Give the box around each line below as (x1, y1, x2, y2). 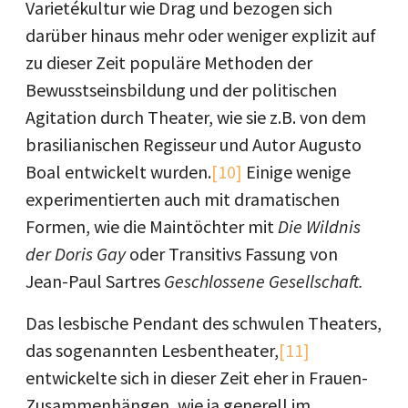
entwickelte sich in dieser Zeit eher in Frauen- (25, 365, 368, 389)
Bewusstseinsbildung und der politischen (25, 77, 337, 101)
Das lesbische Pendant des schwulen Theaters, (25, 311, 382, 334)
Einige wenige (242, 159, 351, 183)
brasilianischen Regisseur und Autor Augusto (25, 132, 362, 156)
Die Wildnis (278, 214, 361, 238)
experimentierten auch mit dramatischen (25, 187, 340, 210)
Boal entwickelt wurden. (25, 159, 211, 183)
